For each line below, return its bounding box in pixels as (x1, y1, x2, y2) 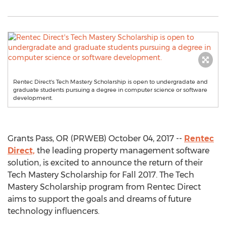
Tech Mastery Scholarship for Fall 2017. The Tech (8, 170, 194, 180)
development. (13, 94, 52, 101)
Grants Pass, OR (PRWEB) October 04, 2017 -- (8, 134, 184, 143)
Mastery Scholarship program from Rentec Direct (8, 182, 201, 192)
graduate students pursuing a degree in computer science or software (13, 86, 207, 93)
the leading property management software (35, 146, 209, 155)
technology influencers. (8, 206, 99, 216)
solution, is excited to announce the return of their (8, 158, 203, 167)
